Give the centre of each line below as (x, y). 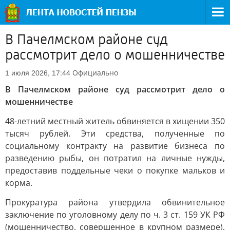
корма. (19, 183)
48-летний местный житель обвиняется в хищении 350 (115, 121)
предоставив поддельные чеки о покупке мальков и (115, 170)
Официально (95, 73)
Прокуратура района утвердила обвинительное (115, 202)
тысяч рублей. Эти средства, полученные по (115, 133)
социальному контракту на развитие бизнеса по (115, 146)
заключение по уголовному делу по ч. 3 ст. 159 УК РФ (115, 215)
